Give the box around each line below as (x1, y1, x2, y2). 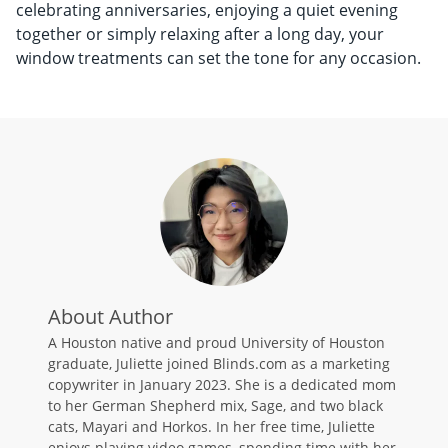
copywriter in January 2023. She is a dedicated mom (48, 375, 396, 395)
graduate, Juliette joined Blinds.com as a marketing (48, 354, 390, 374)
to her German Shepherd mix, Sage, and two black (48, 396, 383, 416)
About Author (48, 303, 173, 331)
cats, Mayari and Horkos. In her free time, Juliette (48, 417, 375, 437)
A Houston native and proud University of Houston (48, 333, 385, 353)
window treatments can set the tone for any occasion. (16, 47, 421, 70)
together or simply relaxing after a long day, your (16, 23, 384, 46)
